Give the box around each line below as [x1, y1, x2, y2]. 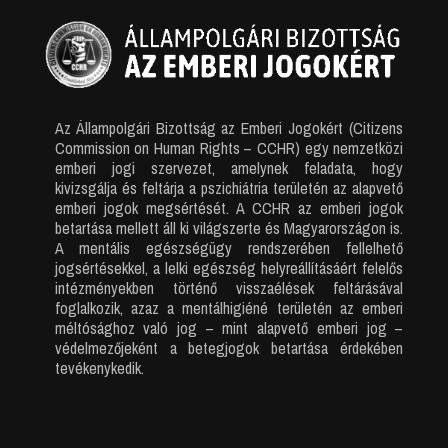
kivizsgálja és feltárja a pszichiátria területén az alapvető [54, 176, 404, 199]
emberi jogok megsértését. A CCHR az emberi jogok [54, 196, 404, 219]
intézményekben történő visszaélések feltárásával [54, 276, 404, 299]
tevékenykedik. [54, 356, 144, 379]
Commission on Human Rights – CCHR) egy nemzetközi [54, 136, 404, 159]
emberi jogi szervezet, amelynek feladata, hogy [54, 156, 404, 179]
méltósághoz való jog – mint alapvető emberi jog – [54, 316, 404, 339]
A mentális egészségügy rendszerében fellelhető [54, 236, 404, 259]
